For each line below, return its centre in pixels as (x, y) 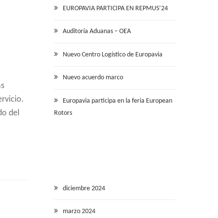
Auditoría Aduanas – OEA (97, 32)
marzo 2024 (79, 212)
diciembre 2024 (84, 188)
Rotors (63, 113)
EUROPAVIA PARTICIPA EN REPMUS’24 (115, 9)
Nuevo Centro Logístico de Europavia (113, 54)
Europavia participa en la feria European (118, 101)
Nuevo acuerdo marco (93, 78)
